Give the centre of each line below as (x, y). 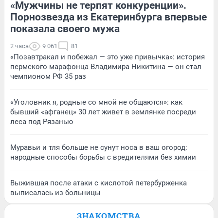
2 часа (19, 46)
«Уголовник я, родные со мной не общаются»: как (96, 102)
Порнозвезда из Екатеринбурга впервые (109, 17)
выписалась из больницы (55, 193)
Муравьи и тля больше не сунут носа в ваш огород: (99, 148)
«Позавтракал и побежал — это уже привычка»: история (108, 57)
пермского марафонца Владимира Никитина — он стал (106, 67)
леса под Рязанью (42, 122)
